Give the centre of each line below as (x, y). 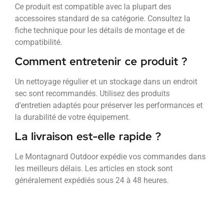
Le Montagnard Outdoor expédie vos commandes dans (110, 157)
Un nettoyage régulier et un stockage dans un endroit (106, 82)
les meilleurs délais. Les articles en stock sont (94, 169)
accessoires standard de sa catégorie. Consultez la (103, 18)
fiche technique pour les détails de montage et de (100, 30)
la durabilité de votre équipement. (73, 117)
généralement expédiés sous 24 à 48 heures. (92, 181)
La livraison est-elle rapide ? (88, 137)
